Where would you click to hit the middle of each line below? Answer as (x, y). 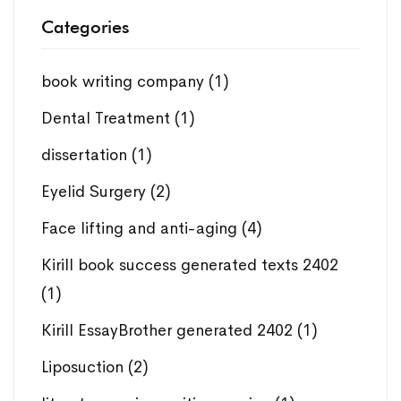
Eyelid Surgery (96, 192)
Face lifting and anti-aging (141, 228)
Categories (85, 27)
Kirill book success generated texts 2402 (190, 265)
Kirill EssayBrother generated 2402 (169, 330)
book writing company (125, 81)
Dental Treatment (108, 118)
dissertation (86, 155)
